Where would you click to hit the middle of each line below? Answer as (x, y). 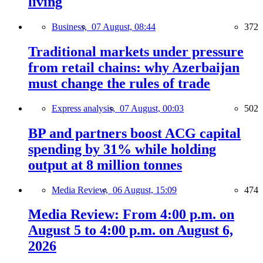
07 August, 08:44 (124, 26)
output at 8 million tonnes (105, 165)
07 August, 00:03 (152, 108)
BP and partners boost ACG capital (134, 133)
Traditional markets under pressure (136, 51)
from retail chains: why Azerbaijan (134, 67)
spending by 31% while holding (122, 149)
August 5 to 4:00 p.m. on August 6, (131, 230)
